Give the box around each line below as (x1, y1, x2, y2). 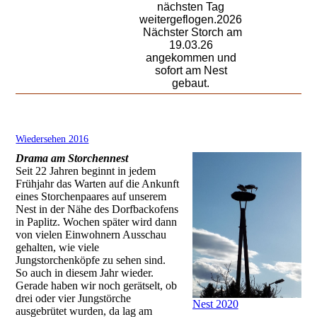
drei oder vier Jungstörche (16, 292, 132, 305)
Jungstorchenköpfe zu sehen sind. (16, 254, 166, 267)
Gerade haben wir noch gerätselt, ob (16, 279, 178, 292)
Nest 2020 (192, 297, 238, 310)
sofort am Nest (154, 64, 227, 77)
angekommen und (145, 52, 236, 64)
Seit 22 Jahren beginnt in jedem (16, 165, 156, 178)
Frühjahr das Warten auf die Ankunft (16, 178, 180, 190)
